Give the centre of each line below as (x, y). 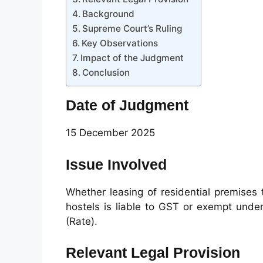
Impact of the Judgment (132, 58)
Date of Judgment (127, 105)
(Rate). (82, 221)
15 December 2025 (110, 133)
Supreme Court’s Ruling (132, 28)
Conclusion (106, 73)
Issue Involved (116, 164)
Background (109, 14)
